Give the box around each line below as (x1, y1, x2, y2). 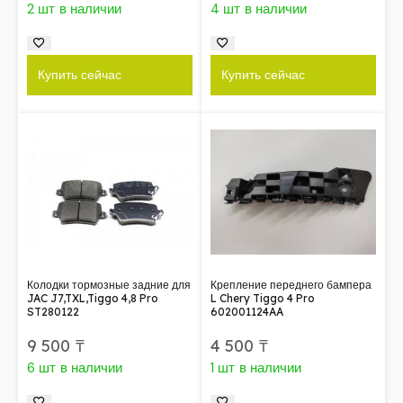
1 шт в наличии (210, 358, 302, 377)
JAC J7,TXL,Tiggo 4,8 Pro (27, 291, 158, 305)
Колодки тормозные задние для (27, 277, 191, 291)
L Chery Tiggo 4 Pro (210, 291, 315, 305)
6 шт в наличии (27, 358, 123, 377)
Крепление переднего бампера (210, 277, 372, 291)
